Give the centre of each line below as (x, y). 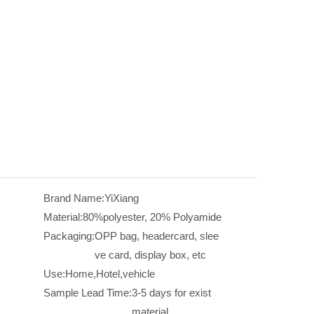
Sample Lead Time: (88, 293)
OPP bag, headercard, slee (157, 236)
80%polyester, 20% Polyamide (152, 217)
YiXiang (122, 198)
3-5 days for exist (171, 293)
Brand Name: (74, 198)
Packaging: (69, 236)
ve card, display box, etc (150, 255)
